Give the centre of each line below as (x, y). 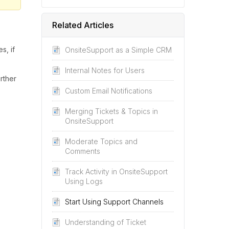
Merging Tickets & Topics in (111, 111)
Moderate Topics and (101, 141)
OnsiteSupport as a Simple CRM (118, 50)
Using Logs (84, 181)
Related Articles (83, 25)
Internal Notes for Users (105, 70)
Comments (83, 151)
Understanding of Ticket (106, 222)
